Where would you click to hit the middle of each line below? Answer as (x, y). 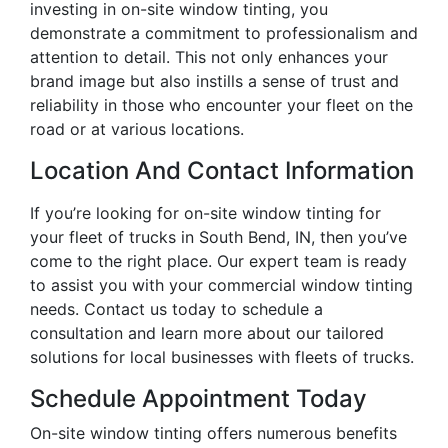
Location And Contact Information (222, 171)
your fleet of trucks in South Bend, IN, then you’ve (218, 237)
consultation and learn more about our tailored (207, 333)
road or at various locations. (137, 129)
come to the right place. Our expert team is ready (218, 261)
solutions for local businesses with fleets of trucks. (222, 357)
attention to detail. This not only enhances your (209, 57)
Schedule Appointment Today (198, 399)
